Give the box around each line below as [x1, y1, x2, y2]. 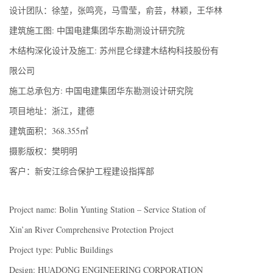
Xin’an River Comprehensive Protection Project [9, 223, 174, 235]
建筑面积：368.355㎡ [9, 124, 88, 136]
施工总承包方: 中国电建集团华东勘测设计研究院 [9, 84, 193, 96]
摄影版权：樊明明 [9, 144, 77, 157]
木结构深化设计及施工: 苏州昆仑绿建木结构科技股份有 [9, 44, 219, 56]
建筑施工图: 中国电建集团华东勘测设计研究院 [9, 24, 185, 36]
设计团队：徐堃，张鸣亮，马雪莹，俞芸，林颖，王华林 [9, 4, 222, 16]
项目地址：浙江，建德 [9, 104, 94, 116]
